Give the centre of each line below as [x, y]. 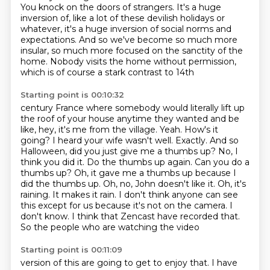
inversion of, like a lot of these [83, 18]
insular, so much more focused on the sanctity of [124, 51]
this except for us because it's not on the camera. [125, 206]
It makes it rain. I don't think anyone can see [145, 195]
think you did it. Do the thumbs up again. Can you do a [135, 162]
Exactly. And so [207, 140]
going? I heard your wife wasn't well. [98, 140]
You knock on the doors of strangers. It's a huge [121, 7]
